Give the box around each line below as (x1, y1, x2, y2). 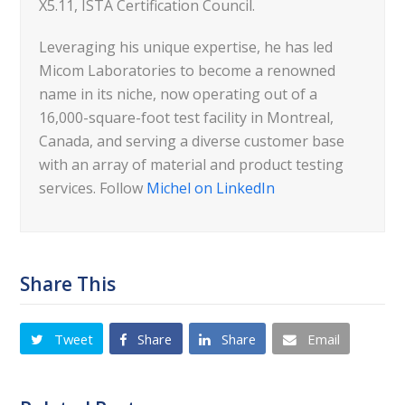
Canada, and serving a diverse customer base (39, 131, 345, 151)
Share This (20, 271, 117, 297)
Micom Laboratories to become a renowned (39, 61, 336, 80)
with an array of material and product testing (39, 155, 344, 174)
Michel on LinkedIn (146, 178, 276, 198)
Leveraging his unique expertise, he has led (39, 37, 334, 57)
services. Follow (39, 178, 147, 198)
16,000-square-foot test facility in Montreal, (39, 108, 334, 127)
